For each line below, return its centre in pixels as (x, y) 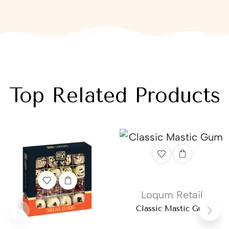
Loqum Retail (172, 195)
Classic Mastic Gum (172, 209)
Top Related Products (114, 96)
